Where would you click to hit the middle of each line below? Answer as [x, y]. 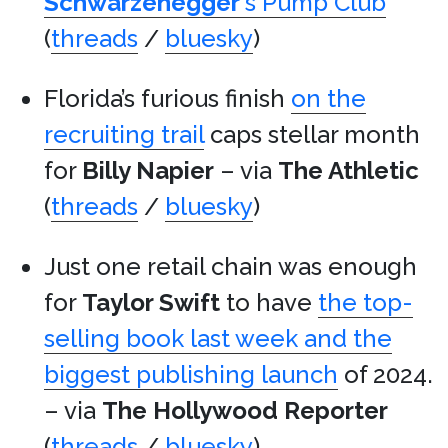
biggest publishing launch [191, 375]
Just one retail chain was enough [230, 267]
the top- [365, 303]
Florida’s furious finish [167, 99]
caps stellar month [312, 135]
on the [328, 99]
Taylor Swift [151, 303]
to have [269, 303]
